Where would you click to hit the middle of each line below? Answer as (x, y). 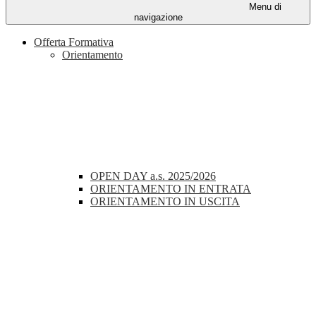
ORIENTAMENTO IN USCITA (165, 202)
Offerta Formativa (74, 42)
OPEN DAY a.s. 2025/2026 (153, 176)
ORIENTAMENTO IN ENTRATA (171, 189)
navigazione (158, 18)
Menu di (264, 7)
